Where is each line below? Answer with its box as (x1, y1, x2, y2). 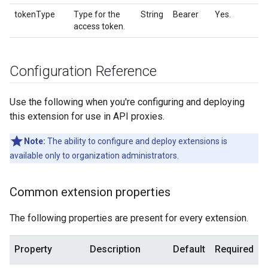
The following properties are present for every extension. (10, 212, 248, 224)
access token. (74, 22, 125, 31)
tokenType (14, 10, 55, 19)
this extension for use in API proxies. (10, 111, 165, 122)
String (141, 10, 163, 19)
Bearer (173, 10, 199, 19)
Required (215, 243, 254, 255)
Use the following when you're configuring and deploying (10, 96, 245, 108)
